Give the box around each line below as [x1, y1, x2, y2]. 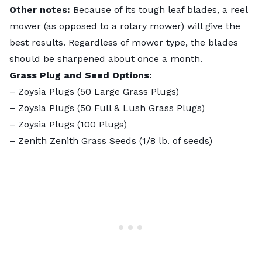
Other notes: [9, 4, 70, 15]
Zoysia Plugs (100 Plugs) [18, 118, 127, 130]
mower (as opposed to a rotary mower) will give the [9, 20, 240, 32]
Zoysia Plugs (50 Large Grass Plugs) [18, 85, 179, 97]
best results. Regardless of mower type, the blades [9, 36, 238, 48]
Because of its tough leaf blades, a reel [70, 4, 247, 15]
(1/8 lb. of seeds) [136, 135, 212, 146]
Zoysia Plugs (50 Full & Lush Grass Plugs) [18, 102, 205, 113]
